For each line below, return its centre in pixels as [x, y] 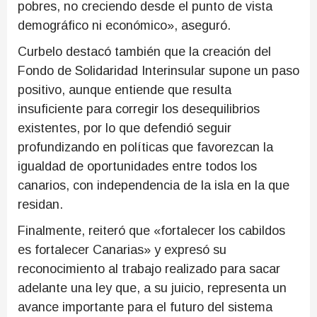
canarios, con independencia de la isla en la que [154, 185]
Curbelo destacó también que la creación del [144, 51]
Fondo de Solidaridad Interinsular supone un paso [158, 70]
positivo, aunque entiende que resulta [125, 90]
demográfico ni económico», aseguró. [124, 25]
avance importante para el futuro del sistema [145, 307]
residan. [40, 204]
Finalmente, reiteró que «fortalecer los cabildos [151, 230]
